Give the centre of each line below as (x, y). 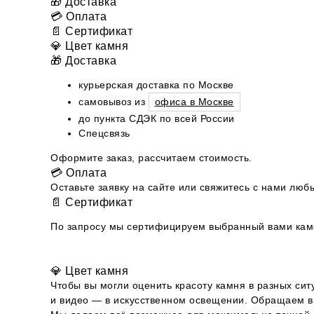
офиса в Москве (194, 101)
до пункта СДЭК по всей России (157, 118)
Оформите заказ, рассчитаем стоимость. (151, 157)
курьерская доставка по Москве (156, 84)
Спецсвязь (104, 133)
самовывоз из (114, 101)
